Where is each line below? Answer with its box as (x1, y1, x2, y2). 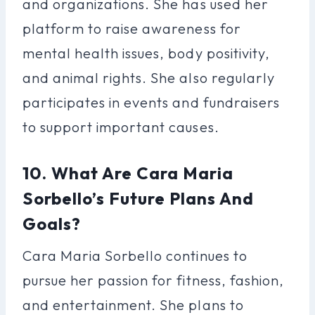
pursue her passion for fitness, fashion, (22, 271, 284, 289)
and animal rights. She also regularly (22, 68, 275, 86)
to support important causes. (22, 117, 219, 136)
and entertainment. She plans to (22, 295, 244, 314)
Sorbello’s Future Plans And (22, 187, 255, 209)
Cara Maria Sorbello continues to (22, 246, 247, 264)
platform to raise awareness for (22, 19, 241, 37)
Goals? (22, 212, 82, 234)
